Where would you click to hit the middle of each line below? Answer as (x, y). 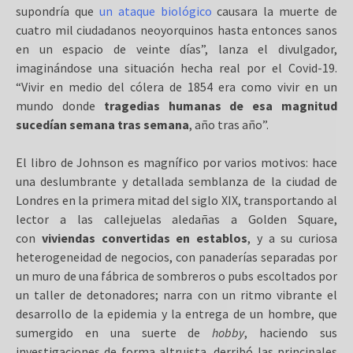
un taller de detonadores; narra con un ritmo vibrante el (176, 295)
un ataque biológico (155, 11)
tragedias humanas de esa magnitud (221, 106)
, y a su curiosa (292, 238)
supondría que (58, 11)
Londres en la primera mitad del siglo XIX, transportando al (176, 200)
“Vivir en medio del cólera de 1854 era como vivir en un (176, 87)
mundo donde (60, 106)
